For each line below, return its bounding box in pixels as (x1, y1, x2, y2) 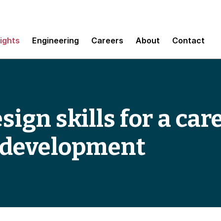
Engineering (32, 35, 79, 45)
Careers (91, 35, 123, 45)
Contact (172, 35, 205, 45)
